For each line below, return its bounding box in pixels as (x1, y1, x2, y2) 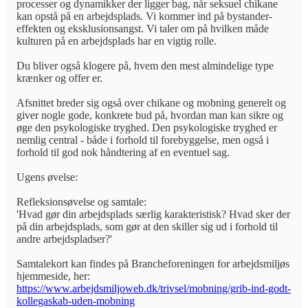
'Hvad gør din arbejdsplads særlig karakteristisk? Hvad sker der (16, 208, 290, 220)
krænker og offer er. (16, 71, 102, 84)
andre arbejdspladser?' (16, 232, 112, 245)
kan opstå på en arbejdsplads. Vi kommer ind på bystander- (16, 10, 272, 22)
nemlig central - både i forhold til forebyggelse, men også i (16, 133, 269, 146)
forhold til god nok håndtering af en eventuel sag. (16, 146, 230, 158)
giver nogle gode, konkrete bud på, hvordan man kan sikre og (16, 109, 283, 121)
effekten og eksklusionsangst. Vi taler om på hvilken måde (16, 22, 269, 34)
